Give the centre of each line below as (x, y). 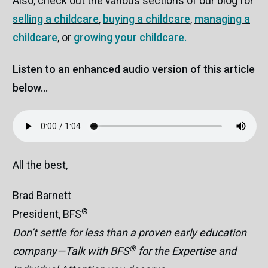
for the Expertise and (186, 251)
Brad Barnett (42, 196)
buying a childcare (147, 19)
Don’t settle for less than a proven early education (130, 233)
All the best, (40, 165)
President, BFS (47, 214)
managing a (222, 19)
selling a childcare (56, 19)
